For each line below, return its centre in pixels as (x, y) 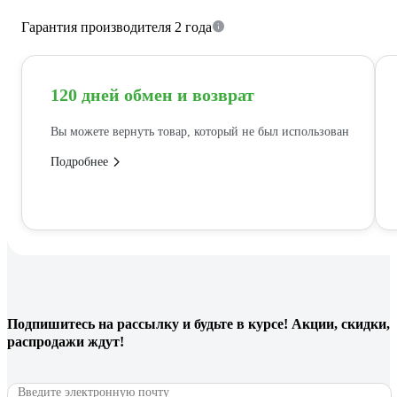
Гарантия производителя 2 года (117, 27)
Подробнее (79, 162)
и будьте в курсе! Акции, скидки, (284, 324)
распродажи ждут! (66, 342)
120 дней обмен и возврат (152, 95)
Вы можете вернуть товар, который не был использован (200, 132)
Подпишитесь (53, 324)
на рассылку (139, 324)
